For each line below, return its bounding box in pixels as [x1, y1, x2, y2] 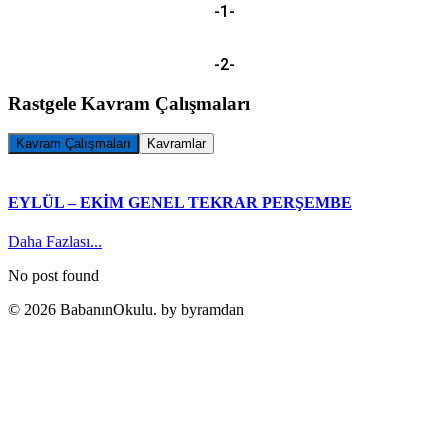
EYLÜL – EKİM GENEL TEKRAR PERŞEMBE [8, 193, 352, 211]
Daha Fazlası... [8, 232, 102, 250]
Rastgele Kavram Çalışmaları [8, 92, 250, 114]
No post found [8, 266, 99, 284]
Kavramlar [147, 136, 206, 152]
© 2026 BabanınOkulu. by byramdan [8, 300, 244, 318]
